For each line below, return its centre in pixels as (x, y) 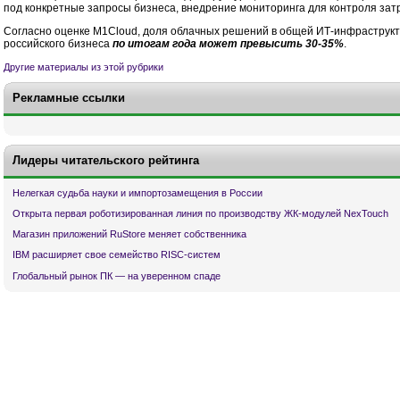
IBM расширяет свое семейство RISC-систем (117, 255)
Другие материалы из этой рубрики (83, 67)
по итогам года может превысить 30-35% (228, 44)
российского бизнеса (58, 44)
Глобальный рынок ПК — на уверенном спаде (117, 275)
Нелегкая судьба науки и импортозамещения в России (137, 192)
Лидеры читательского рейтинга (106, 160)
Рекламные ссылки (69, 97)
